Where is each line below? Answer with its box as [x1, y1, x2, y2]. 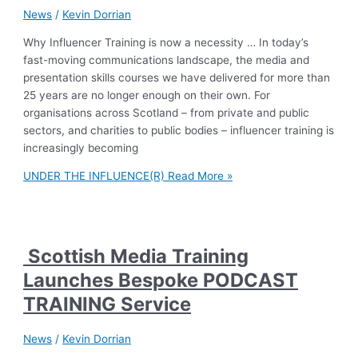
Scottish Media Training [23, 244, 249, 268]
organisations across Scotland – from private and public [23, 105, 310, 119]
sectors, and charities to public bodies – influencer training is [23, 123, 335, 137]
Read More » [165, 169, 233, 183]
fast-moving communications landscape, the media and [23, 53, 310, 66]
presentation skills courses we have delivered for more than [23, 70, 331, 84]
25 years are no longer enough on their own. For [23, 88, 271, 101]
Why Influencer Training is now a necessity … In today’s [23, 35, 309, 49]
